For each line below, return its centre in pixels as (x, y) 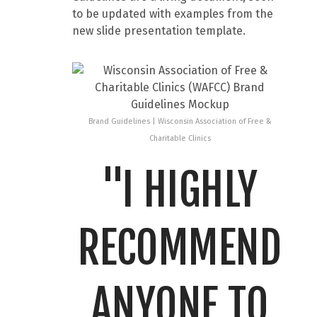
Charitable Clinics (180, 139)
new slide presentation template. (161, 31)
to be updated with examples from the (173, 14)
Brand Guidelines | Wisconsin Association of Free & (180, 122)
